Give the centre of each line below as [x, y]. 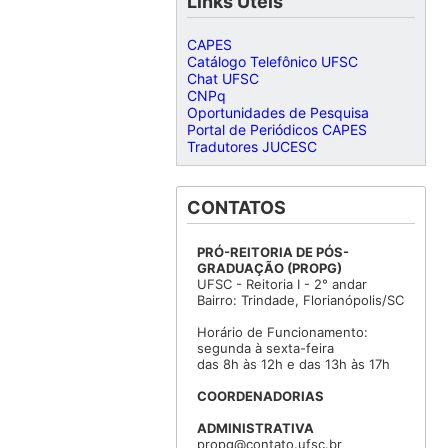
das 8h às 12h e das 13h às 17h [293, 364]
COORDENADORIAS [260, 396]
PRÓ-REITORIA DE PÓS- [272, 252]
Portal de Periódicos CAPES [276, 130]
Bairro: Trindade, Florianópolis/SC [300, 300]
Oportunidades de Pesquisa [277, 113]
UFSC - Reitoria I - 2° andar [281, 284]
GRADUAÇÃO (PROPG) [269, 268]
